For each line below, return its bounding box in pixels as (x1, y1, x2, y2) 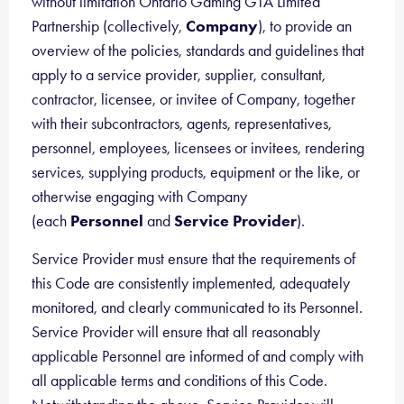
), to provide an (258, 16, 352, 36)
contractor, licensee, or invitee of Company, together (32, 89, 355, 109)
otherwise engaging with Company (32, 187, 247, 207)
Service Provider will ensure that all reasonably (32, 322, 320, 342)
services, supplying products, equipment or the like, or (32, 162, 360, 182)
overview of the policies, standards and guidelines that (32, 41, 364, 60)
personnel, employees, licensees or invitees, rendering (32, 138, 364, 158)
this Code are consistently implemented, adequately (32, 273, 350, 293)
